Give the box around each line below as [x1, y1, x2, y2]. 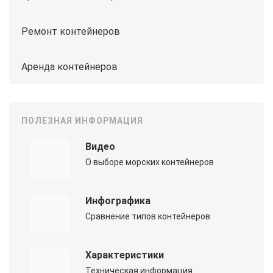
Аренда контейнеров [21, 60, 118, 73]
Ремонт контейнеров [21, 25, 120, 37]
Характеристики [85, 249, 164, 261]
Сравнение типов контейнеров [85, 211, 210, 222]
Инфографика [85, 195, 151, 207]
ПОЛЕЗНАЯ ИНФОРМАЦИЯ [21, 116, 143, 126]
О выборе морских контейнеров [85, 157, 214, 168]
